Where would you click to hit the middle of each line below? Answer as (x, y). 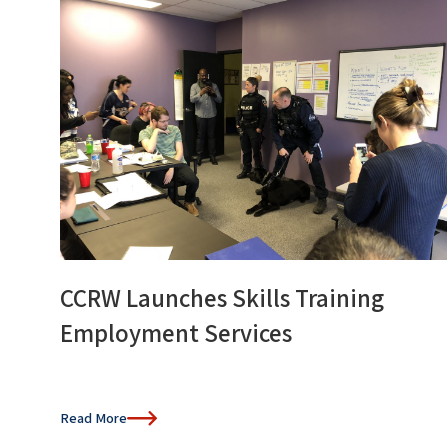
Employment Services (176, 332)
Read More (93, 417)
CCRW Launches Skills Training (222, 297)
